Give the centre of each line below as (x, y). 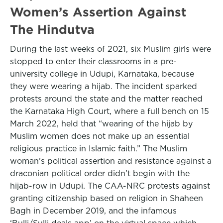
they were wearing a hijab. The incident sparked (104, 86)
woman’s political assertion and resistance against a (111, 161)
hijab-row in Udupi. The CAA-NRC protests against (110, 186)
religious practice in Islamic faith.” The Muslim (99, 149)
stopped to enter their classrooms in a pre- (93, 61)
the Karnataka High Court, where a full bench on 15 (110, 111)
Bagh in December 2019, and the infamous (93, 211)
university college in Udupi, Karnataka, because (102, 74)
